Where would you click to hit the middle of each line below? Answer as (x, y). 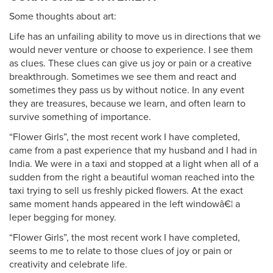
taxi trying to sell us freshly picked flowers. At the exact (126, 191)
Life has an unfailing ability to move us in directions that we (135, 37)
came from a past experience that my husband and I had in (133, 151)
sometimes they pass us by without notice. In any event (127, 90)
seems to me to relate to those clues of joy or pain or (121, 251)
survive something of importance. (80, 117)
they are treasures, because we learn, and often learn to (127, 104)
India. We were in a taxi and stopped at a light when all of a (134, 164)
